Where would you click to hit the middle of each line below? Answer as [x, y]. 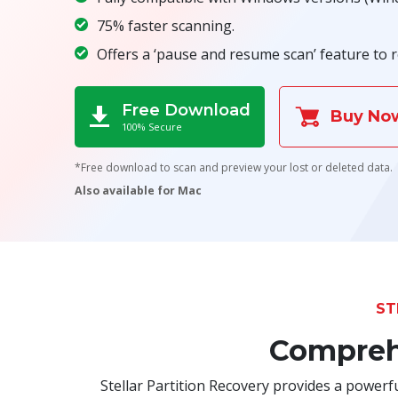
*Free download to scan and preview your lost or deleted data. [233, 168]
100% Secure [151, 126]
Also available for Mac [138, 191]
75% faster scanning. [165, 25]
